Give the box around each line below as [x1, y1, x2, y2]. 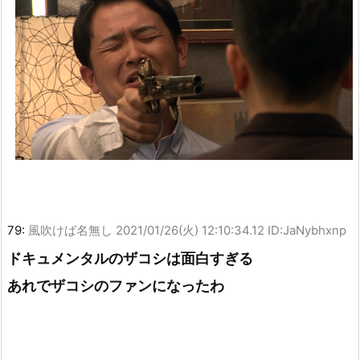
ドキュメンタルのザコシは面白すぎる [7, 249, 253, 267]
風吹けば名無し [28, 222, 112, 238]
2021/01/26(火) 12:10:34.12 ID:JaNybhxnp [116, 222, 346, 238]
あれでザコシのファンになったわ [7, 276, 224, 294]
